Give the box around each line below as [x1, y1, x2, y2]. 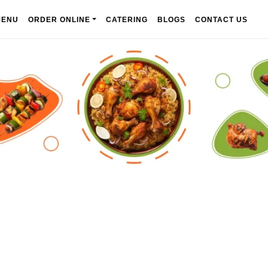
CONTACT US [194, 16, 248, 24]
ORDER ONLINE [28, 16, 90, 24]
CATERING [105, 16, 148, 24]
